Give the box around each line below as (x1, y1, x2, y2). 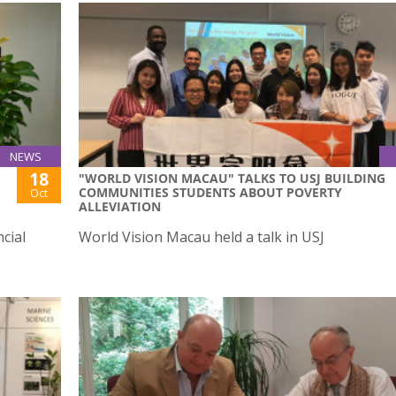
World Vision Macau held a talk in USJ (79, 226, 324, 247)
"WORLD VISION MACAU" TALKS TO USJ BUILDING (79, 169, 385, 187)
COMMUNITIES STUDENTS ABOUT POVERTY (79, 183, 342, 201)
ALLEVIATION (79, 197, 161, 215)
